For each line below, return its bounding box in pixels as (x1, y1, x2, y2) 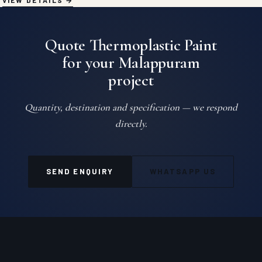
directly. (115, 118, 147, 130)
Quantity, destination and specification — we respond (25, 101, 237, 113)
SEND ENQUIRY (46, 167, 114, 176)
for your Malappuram (62, 53, 200, 73)
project (108, 70, 154, 90)
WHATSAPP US (150, 167, 216, 176)
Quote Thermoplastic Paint (45, 35, 217, 55)
